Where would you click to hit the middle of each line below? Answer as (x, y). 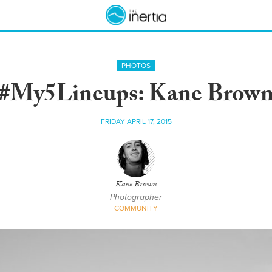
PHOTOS (136, 66)
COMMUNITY (136, 208)
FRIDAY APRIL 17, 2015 (136, 121)
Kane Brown (136, 185)
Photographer (136, 197)
